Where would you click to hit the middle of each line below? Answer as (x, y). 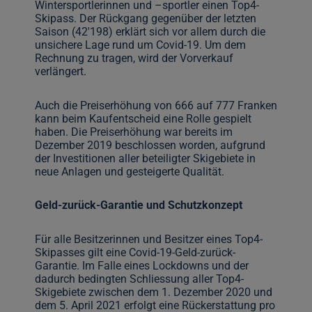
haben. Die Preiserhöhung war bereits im (133, 132)
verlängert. (60, 72)
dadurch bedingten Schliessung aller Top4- (139, 279)
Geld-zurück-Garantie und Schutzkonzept (138, 205)
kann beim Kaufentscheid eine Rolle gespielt (143, 118)
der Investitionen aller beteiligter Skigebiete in (145, 158)
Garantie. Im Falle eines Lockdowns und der (141, 265)
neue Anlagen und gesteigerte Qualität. (129, 171)
